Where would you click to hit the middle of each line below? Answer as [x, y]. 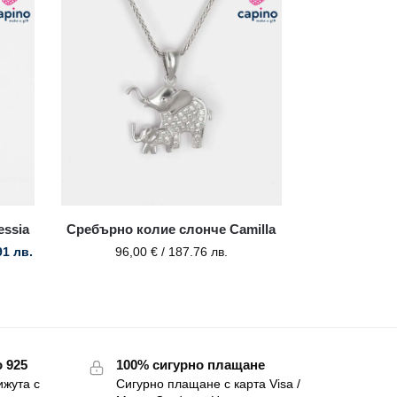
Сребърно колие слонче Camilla [171, 230]
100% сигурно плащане [190, 365]
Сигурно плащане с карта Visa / [208, 384]
